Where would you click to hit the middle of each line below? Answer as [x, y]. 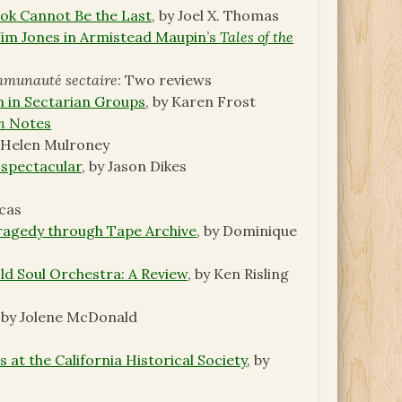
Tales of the [257, 37]
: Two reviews [165, 80]
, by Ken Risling [239, 274]
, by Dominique [247, 231]
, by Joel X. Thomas [216, 16]
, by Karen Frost [201, 102]
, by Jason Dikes [135, 166]
